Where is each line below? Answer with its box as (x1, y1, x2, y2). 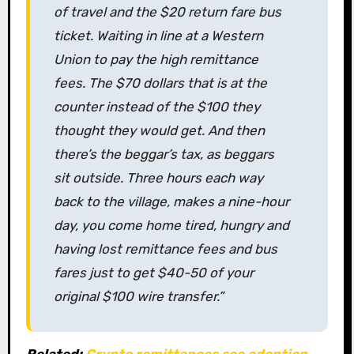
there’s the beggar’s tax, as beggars (53, 146, 274, 163)
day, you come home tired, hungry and (53, 217, 289, 234)
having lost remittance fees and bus (53, 241, 277, 258)
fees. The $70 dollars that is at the (53, 75, 267, 92)
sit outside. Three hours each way (53, 170, 263, 186)
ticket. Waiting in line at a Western (53, 28, 263, 44)
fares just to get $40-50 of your (53, 265, 254, 281)
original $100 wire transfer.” (53, 288, 224, 305)
